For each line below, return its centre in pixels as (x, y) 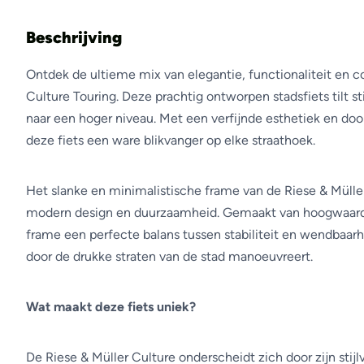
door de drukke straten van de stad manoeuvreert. (169, 256)
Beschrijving (74, 37)
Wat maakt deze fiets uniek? (111, 307)
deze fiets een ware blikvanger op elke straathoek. (171, 140)
